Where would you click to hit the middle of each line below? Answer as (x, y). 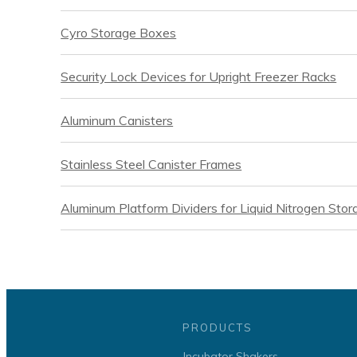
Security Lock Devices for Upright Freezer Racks (199, 77)
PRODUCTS (217, 328)
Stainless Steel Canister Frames (151, 165)
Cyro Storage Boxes (119, 33)
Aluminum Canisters (117, 121)
